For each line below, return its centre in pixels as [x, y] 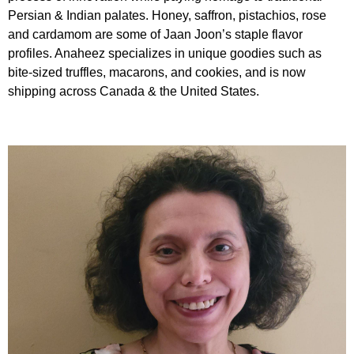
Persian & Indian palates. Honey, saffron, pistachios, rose [167, 15]
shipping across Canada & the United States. [134, 91]
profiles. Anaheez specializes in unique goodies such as [165, 53]
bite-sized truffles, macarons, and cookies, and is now [157, 72]
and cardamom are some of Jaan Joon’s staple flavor [155, 34]
